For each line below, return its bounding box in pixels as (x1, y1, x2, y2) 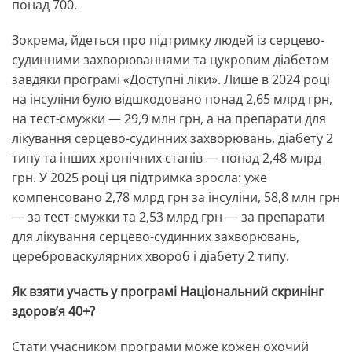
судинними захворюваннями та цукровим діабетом (12, 51, 329, 69)
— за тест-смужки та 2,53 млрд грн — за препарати (12, 208, 324, 226)
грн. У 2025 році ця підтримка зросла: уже (12, 169, 267, 187)
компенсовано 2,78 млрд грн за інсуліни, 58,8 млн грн (12, 189, 340, 207)
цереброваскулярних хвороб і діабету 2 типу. (12, 247, 292, 266)
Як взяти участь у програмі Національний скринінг (12, 283, 324, 301)
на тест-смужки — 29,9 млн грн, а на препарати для (12, 110, 326, 128)
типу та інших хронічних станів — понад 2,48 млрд (12, 149, 321, 167)
